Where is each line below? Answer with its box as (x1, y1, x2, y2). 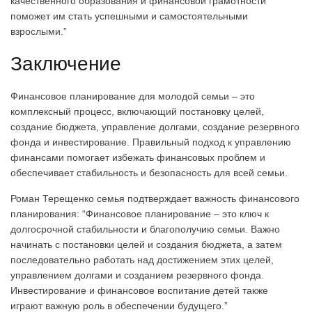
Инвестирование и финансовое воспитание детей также (10, 284, 268, 296)
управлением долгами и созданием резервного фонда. (10, 269, 264, 281)
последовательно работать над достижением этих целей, (10, 253, 274, 265)
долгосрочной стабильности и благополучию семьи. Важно (10, 223, 280, 235)
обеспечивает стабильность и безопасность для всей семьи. (10, 166, 288, 178)
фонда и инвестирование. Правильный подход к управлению (10, 136, 291, 148)
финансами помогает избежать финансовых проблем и (10, 151, 265, 163)
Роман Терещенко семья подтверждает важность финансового (10, 192, 299, 204)
